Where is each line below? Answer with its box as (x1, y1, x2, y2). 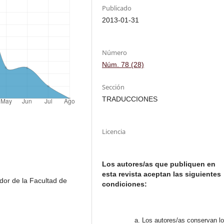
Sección (102, 82, 125, 91)
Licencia (102, 126, 126, 136)
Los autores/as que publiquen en (102, 159, 216, 168)
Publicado (102, 3, 132, 12)
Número (102, 47, 127, 57)
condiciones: (102, 179, 149, 188)
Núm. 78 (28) (102, 60, 144, 68)
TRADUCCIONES (102, 94, 158, 103)
